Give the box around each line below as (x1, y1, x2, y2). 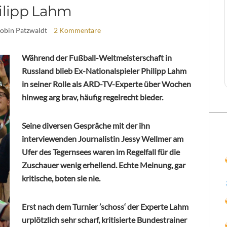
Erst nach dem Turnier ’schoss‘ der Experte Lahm (22, 201, 188, 211)
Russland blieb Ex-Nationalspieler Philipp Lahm (22, 65, 186, 75)
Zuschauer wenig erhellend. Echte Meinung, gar (22, 160, 185, 170)
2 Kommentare (54, 25, 101, 34)
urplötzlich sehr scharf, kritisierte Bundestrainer (22, 214, 187, 224)
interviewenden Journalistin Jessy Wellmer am (22, 133, 183, 143)
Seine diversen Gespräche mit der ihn (22, 120, 150, 130)
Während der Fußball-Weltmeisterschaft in (22, 52, 172, 62)
